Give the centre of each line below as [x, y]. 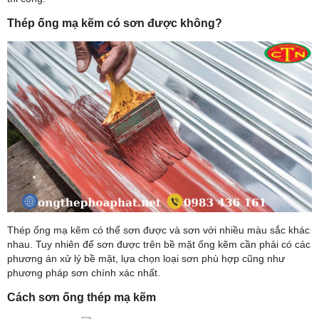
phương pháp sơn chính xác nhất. [84, 273]
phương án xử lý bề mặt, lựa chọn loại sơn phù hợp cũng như [146, 259]
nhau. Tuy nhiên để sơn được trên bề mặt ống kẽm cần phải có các [159, 245]
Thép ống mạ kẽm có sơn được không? [115, 23]
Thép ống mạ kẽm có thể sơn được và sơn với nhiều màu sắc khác [158, 230]
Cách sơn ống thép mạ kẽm [82, 298]
